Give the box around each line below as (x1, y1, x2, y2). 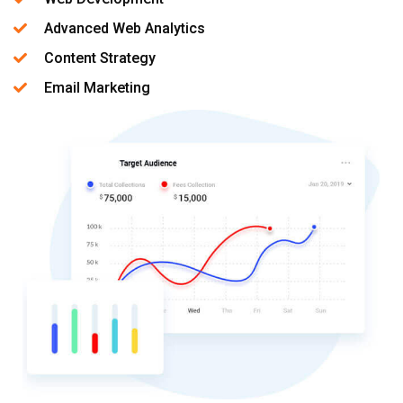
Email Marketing (43, 78, 150, 96)
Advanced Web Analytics (43, 19, 205, 37)
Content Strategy (43, 49, 156, 67)
